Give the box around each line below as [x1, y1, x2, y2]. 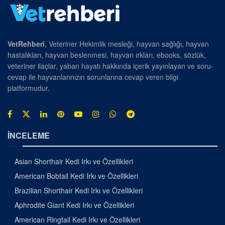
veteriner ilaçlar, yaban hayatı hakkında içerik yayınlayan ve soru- [8, 61, 213, 71]
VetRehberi [8, 39, 45, 49]
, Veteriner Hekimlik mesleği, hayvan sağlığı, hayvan [45, 39, 209, 49]
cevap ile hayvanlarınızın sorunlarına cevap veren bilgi [8, 72, 178, 82]
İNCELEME [8, 130, 50, 142]
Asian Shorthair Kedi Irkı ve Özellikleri [15, 156, 133, 167]
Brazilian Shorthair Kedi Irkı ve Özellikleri [15, 185, 143, 196]
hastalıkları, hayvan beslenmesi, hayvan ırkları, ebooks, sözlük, [8, 50, 206, 60]
